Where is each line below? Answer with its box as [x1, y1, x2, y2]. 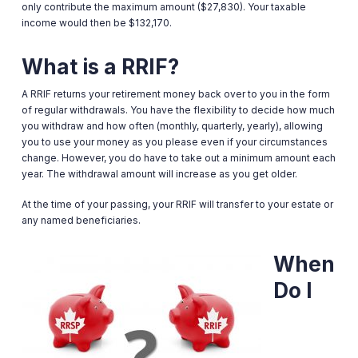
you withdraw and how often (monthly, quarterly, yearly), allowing [21, 120, 323, 132]
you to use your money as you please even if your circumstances [21, 136, 328, 148]
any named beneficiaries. [21, 214, 141, 226]
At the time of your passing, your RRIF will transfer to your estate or [21, 198, 333, 210]
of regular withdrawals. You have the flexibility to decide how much [21, 104, 335, 116]
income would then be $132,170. [21, 17, 172, 29]
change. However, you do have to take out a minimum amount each [21, 152, 336, 164]
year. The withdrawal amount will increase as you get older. [21, 168, 297, 180]
